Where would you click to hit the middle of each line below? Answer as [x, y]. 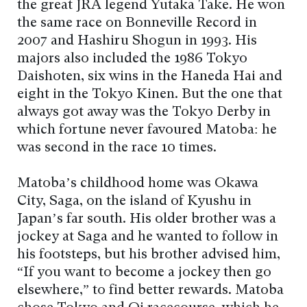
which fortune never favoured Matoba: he [147, 130]
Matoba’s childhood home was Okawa [138, 183]
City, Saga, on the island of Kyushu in [134, 201]
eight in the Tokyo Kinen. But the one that [150, 94]
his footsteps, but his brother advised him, [149, 255]
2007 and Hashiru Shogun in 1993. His [137, 41]
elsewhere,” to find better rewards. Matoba [150, 290]
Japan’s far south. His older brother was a [147, 219]
